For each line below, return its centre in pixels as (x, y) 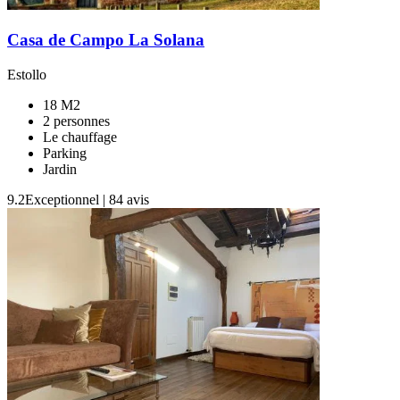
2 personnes (76, 121)
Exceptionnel (62, 199)
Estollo (27, 74)
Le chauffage (80, 137)
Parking (65, 153)
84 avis (129, 199)
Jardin (60, 169)
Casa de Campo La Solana (106, 39)
